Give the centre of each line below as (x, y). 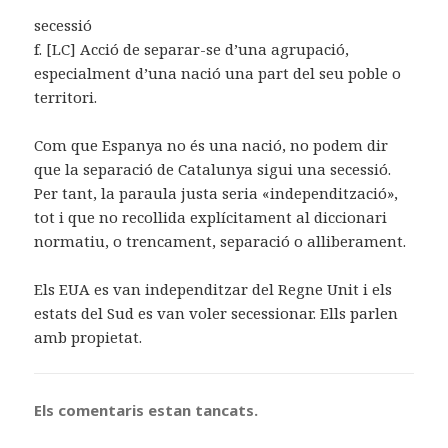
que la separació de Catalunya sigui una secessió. (213, 169)
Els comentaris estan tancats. (146, 410)
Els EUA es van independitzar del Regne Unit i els (213, 289)
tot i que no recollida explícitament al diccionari (211, 217)
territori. (66, 97)
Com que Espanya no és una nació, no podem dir (211, 145)
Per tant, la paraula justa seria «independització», (216, 193)
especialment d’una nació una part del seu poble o (218, 73)
